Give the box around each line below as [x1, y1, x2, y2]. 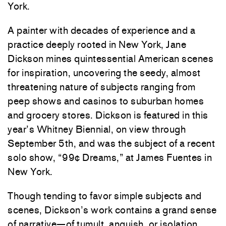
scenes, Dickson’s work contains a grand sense [8, 204, 217, 216]
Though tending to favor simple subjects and [8, 190, 202, 202]
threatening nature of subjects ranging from [8, 81, 196, 93]
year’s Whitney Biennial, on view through [8, 123, 186, 135]
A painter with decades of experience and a [8, 24, 195, 36]
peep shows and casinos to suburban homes [8, 95, 204, 107]
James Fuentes [136, 151, 202, 163]
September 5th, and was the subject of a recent [8, 137, 215, 149]
